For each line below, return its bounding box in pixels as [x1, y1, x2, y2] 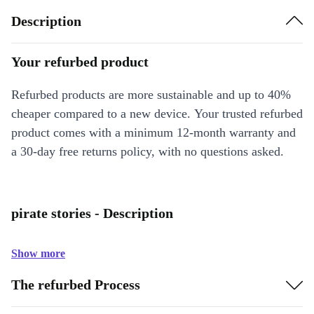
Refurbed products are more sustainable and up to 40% [11, 88, 291, 102]
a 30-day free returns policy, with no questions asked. [11, 144, 284, 158]
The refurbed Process [11, 276, 140, 292]
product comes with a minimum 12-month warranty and [11, 125, 296, 139]
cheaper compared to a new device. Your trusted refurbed [11, 107, 303, 121]
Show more [11, 247, 65, 259]
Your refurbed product [11, 54, 149, 69]
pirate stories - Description [11, 205, 173, 221]
